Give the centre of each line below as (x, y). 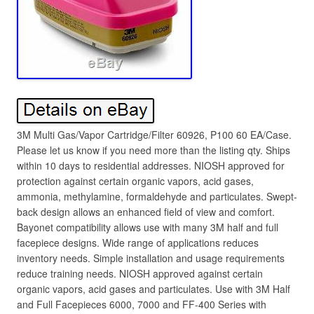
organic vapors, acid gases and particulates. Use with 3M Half (153, 289)
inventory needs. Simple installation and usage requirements (151, 258)
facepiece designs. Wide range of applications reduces (138, 243)
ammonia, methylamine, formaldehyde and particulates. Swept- (157, 196)
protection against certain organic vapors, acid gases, (135, 181)
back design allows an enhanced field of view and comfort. (146, 212)
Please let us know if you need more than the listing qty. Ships (153, 150)
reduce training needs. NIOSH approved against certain (140, 273)
